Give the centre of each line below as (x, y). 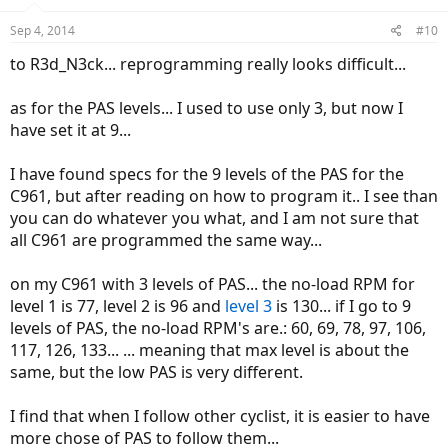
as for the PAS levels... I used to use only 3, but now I (206, 108)
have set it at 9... (70, 130)
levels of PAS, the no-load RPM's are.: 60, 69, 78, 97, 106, (218, 328)
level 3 (248, 306)
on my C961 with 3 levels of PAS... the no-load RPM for (212, 284)
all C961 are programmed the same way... (166, 240)
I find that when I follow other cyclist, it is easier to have (220, 416)
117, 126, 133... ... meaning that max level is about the (209, 350)
